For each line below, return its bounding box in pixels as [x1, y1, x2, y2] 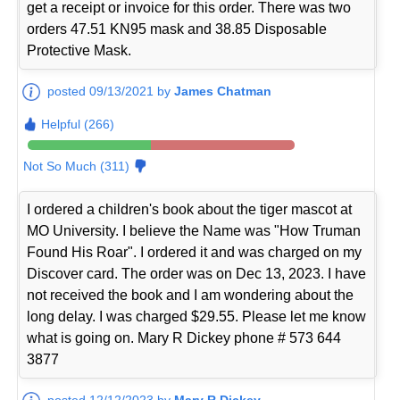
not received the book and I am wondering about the [27, 287, 354, 303]
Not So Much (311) [23, 158, 130, 173]
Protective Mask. [27, 42, 132, 58]
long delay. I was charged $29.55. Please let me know [27, 308, 367, 324]
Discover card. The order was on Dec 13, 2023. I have [27, 265, 367, 281]
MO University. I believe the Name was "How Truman [27, 222, 362, 238]
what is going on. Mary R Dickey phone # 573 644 [27, 329, 342, 346]
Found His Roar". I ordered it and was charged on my [27, 244, 362, 260]
